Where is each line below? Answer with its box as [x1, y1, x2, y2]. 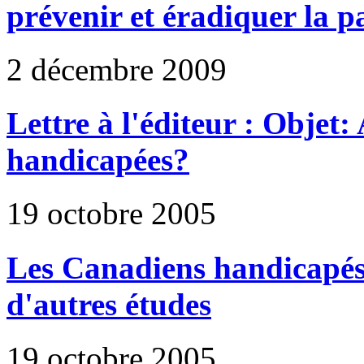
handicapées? [6, 142, 189, 178]
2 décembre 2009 [6, 51, 227, 87]
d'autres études [6, 286, 211, 322]
